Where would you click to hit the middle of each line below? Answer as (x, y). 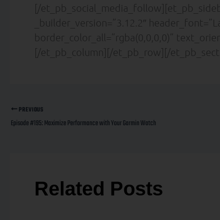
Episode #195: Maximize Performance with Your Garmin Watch (83, 124)
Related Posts (99, 189)
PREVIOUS (30, 110)
